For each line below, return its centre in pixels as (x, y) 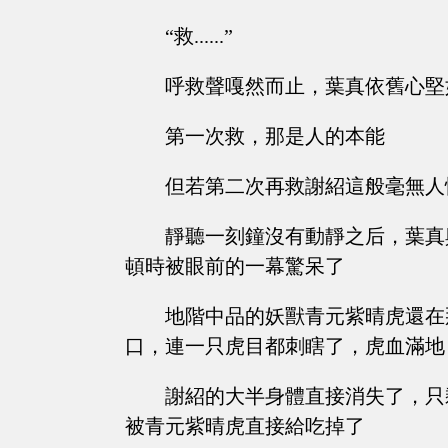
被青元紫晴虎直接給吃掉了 (245, 426)
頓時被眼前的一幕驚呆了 (235, 266)
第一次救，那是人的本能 (275, 136)
